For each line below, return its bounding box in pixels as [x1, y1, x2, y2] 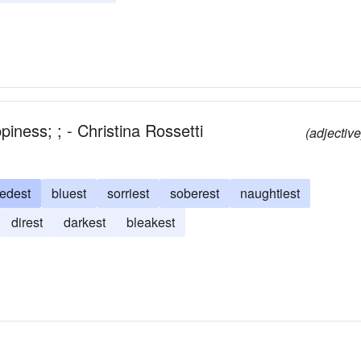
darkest [64, 213, 106, 231]
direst [11, 213, 43, 231]
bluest [52, 184, 86, 202]
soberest [170, 184, 219, 202]
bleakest [127, 213, 175, 231]
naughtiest [240, 184, 300, 202]
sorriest [107, 184, 149, 202]
